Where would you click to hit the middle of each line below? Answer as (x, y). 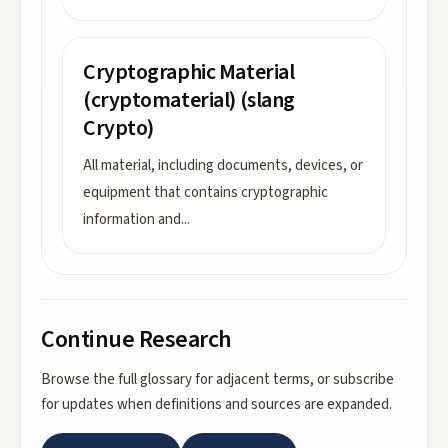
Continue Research (136, 339)
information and (132, 219)
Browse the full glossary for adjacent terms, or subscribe (217, 379)
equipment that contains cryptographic (205, 192)
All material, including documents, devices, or (223, 165)
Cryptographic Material (189, 72)
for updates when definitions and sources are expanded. (216, 404)
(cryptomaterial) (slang (189, 100)
